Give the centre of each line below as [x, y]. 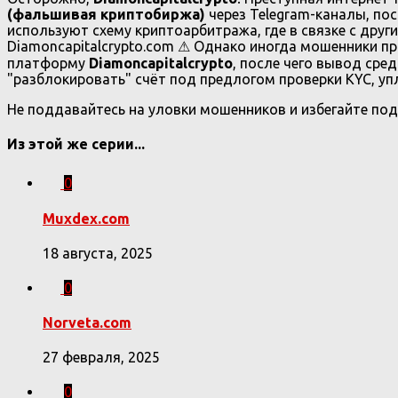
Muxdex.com [86, 218]
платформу [48, 63]
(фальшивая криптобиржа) [106, 14]
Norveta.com [87, 323]
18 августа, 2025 [98, 253]
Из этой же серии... [76, 144]
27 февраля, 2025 [101, 358]
